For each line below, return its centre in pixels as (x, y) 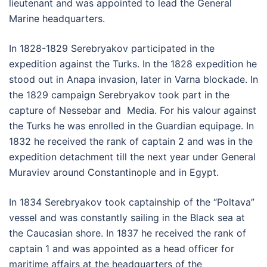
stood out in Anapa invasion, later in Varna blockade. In (133, 80)
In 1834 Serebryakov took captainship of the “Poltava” (132, 202)
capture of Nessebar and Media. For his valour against (133, 111)
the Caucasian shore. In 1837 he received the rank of (128, 233)
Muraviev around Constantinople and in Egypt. (114, 173)
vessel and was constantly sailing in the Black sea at (127, 218)
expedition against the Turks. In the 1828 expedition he (133, 64)
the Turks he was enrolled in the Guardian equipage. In (131, 126)
